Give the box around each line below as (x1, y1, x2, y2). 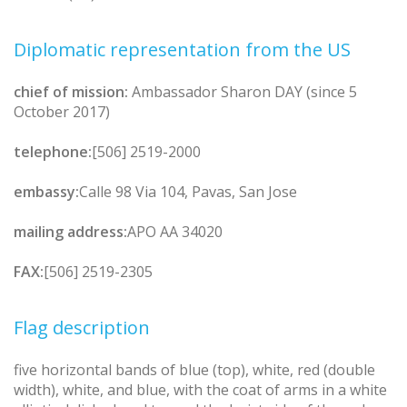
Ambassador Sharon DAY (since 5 (132, 81, 357, 102)
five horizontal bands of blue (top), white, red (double (14, 359, 375, 380)
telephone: (14, 141, 92, 162)
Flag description (14, 314, 150, 340)
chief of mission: (14, 81, 128, 102)
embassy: (14, 181, 79, 202)
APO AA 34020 (127, 221, 223, 242)
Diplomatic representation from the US (14, 36, 351, 62)
